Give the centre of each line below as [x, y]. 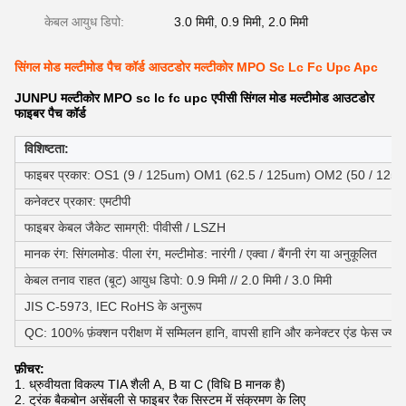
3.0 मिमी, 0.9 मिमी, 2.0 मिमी [241, 22]
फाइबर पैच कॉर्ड [50, 113]
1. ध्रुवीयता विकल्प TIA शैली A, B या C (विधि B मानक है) [150, 384]
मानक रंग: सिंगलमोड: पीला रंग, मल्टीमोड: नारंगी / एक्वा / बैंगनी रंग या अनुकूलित [201, 254]
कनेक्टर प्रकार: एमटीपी [77, 201]
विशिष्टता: [47, 149]
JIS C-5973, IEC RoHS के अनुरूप [113, 306]
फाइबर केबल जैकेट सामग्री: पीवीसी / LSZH [125, 227]
